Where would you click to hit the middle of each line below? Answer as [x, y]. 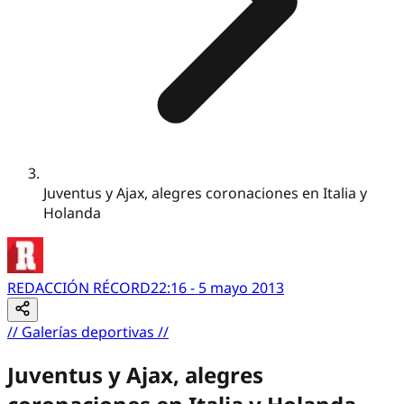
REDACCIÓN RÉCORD [79, 287]
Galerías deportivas [88, 331]
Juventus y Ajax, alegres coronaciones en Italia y [205, 193]
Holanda [72, 212]
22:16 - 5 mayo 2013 [217, 287]
